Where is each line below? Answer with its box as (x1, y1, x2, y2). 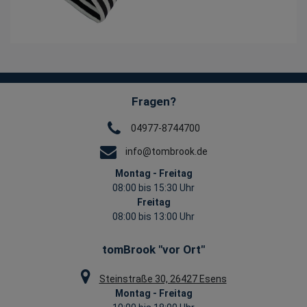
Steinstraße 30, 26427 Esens (99, 273, 227, 285)
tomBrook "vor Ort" (102, 243, 205, 257)
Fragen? (131, 95, 176, 109)
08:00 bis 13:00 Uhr (112, 211, 195, 223)
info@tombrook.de (125, 145, 208, 157)
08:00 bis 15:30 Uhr (112, 182, 195, 194)
